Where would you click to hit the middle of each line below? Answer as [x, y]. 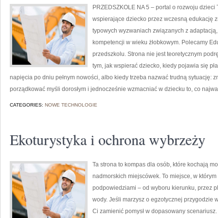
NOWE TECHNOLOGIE [71, 105]
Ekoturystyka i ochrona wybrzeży [108, 139]
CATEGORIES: [27, 105]
